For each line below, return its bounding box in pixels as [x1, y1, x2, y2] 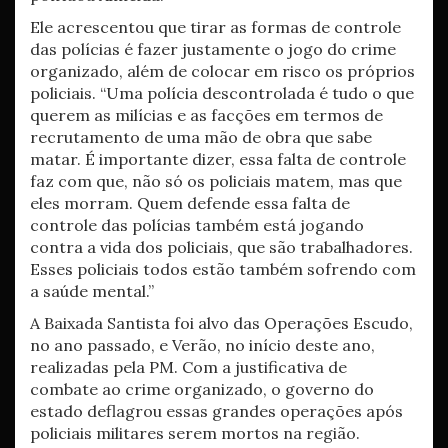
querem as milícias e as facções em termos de [30, 105, 383, 125]
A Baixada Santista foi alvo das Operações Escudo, [30, 313, 413, 333]
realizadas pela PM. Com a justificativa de [30, 357, 347, 377]
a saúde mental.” [30, 281, 154, 301]
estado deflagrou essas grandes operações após [30, 401, 403, 421]
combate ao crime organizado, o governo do [30, 379, 374, 399]
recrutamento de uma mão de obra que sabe [30, 127, 372, 147]
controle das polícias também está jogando [30, 215, 364, 235]
